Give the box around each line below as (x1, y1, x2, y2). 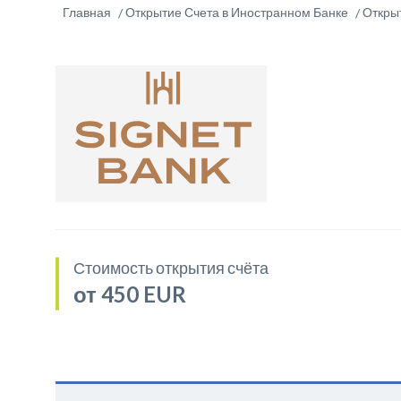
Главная (63, 4, 111, 20)
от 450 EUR (73, 281, 186, 307)
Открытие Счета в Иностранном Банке (125, 4, 348, 20)
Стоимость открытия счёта (73, 258, 269, 277)
